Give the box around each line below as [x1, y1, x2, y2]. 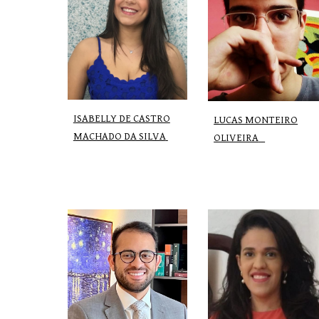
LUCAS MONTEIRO [214, 113, 298, 126]
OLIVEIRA [214, 131, 259, 144]
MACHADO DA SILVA [73, 130, 166, 142]
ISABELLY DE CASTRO [73, 112, 170, 125]
